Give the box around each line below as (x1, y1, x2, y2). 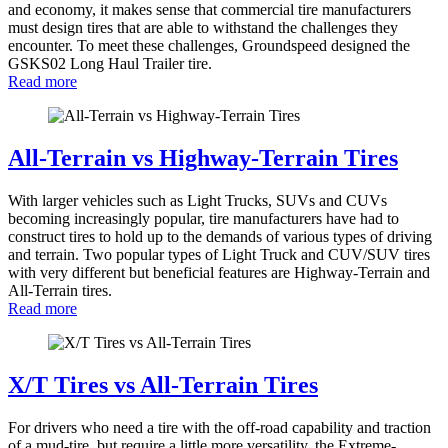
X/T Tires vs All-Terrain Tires (8, 371, 318, 398)
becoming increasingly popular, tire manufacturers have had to (8, 209, 399, 227)
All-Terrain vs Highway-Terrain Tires (8, 144, 398, 171)
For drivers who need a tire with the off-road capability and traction (8, 418, 431, 436)
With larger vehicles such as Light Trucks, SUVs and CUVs (8, 191, 387, 209)
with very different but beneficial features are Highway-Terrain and (8, 263, 430, 281)
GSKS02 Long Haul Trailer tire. (8, 54, 212, 72)
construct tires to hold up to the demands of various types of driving (8, 227, 432, 245)
